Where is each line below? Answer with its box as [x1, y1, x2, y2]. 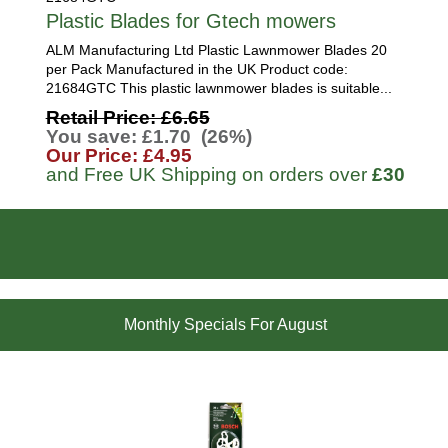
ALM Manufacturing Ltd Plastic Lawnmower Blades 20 [45, 42, 387, 58]
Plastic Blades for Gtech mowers [45, 9, 336, 32]
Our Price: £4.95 [45, 144, 192, 166]
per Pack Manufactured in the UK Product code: [45, 61, 348, 77]
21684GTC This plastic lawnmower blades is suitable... [45, 80, 392, 96]
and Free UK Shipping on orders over [45, 163, 372, 185]
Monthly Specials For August [123, 315, 327, 334]
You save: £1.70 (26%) [45, 125, 252, 147]
